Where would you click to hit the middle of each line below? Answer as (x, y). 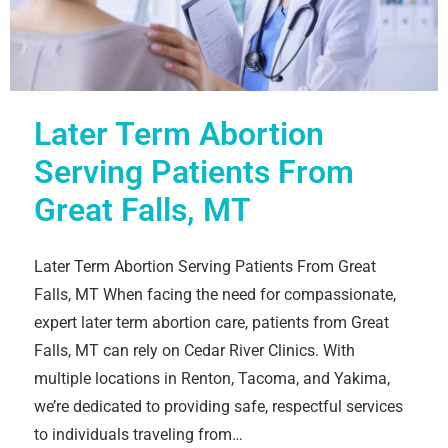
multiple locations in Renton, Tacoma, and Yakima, (212, 378)
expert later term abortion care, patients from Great (211, 322)
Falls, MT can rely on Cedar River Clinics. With (194, 350)
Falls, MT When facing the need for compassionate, (215, 294)
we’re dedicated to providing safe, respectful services (218, 406)
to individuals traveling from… (138, 434)
